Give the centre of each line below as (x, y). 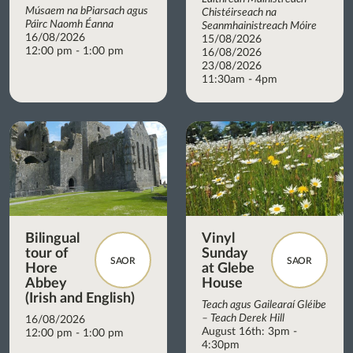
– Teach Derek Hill (243, 318)
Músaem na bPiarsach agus (87, 11)
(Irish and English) (80, 298)
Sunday (225, 253)
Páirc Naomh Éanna (69, 24)
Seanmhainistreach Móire (259, 26)
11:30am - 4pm (240, 79)
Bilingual (52, 238)
